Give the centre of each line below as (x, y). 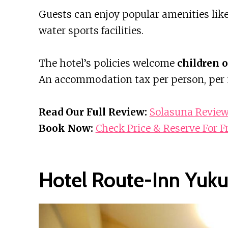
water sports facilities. (91, 31)
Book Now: (66, 129)
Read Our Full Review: (93, 112)
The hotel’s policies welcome (108, 63)
